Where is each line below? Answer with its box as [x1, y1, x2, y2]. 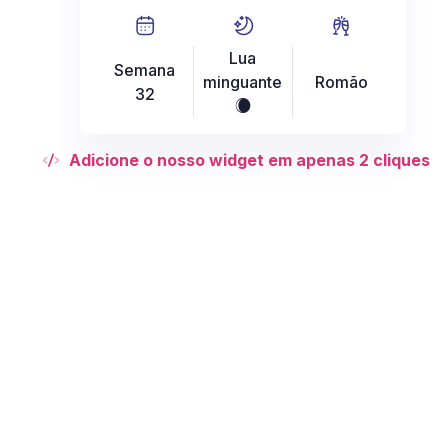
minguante [203, 72, 283, 92]
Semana [114, 60, 176, 80]
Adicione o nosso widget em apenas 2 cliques [68, 150, 430, 170]
